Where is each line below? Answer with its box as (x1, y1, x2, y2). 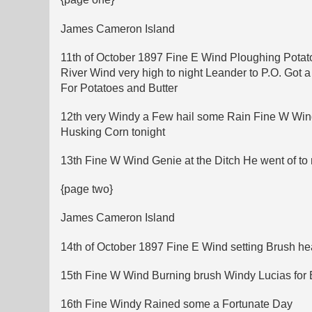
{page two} (61, 183, 113, 196)
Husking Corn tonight (61, 125, 165, 138)
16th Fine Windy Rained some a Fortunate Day (61, 298, 292, 310)
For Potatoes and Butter (61, 81, 178, 94)
